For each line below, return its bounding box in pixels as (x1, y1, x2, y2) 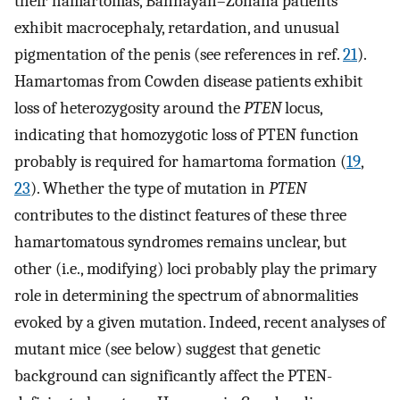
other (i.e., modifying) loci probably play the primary (14, 258, 377, 279)
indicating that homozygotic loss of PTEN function (14, 124, 359, 145)
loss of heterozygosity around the (14, 97, 244, 118)
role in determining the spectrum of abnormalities (14, 285, 358, 305)
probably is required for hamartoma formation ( (14, 151, 346, 171)
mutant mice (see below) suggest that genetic (14, 338, 321, 359)
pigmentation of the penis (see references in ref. (14, 44, 343, 64)
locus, (281, 97, 322, 118)
